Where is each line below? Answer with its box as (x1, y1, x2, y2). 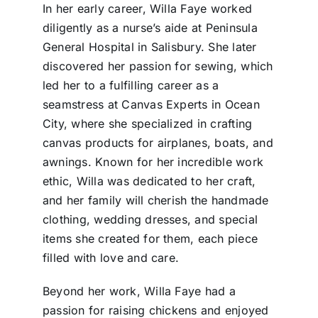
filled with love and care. (42, 251, 180, 265)
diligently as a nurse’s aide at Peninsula (42, 21, 258, 35)
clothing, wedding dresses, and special (42, 212, 258, 227)
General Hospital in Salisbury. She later (42, 40, 257, 55)
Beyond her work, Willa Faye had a (42, 284, 236, 299)
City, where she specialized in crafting (42, 116, 253, 131)
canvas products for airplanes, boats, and (42, 136, 273, 150)
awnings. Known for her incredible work (42, 155, 264, 170)
